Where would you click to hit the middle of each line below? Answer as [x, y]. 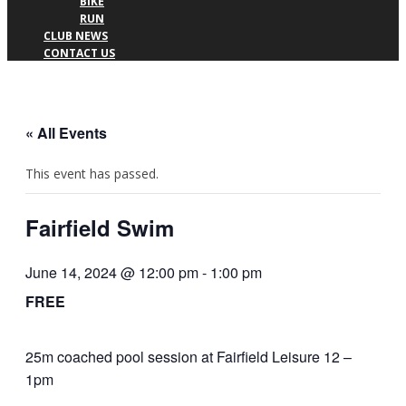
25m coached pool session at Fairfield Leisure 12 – [188, 357]
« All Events [66, 133]
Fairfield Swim [100, 228]
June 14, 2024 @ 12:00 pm [112, 273]
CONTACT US [79, 53]
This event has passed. [92, 174]
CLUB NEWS [76, 36]
